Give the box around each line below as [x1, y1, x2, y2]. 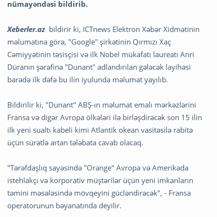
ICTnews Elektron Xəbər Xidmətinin [83, 24, 200, 34]
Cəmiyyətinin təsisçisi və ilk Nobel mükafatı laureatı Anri [7, 49, 194, 60]
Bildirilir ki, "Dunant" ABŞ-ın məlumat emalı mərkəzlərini [7, 100, 196, 110]
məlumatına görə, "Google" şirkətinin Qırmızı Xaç [7, 37, 171, 47]
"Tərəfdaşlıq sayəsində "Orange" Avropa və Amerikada [7, 163, 188, 173]
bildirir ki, [49, 24, 81, 34]
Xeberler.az [7, 24, 47, 34]
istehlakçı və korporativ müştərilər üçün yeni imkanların [7, 175, 193, 186]
